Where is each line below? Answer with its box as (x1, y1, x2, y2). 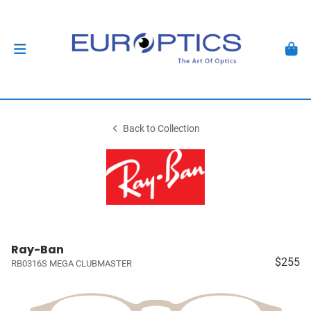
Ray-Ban (11, 242, 64, 258)
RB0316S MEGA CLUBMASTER (11, 258, 132, 269)
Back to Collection (123, 123, 201, 135)
